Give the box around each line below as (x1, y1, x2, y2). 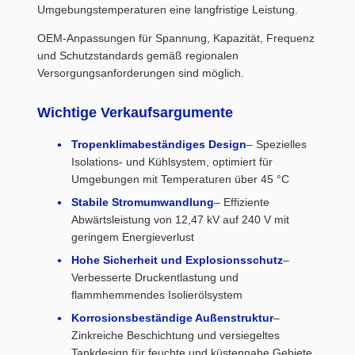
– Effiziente (214, 196, 269, 208)
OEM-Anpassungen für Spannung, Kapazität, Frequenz (37, 32, 315, 44)
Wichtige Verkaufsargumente (37, 105, 233, 120)
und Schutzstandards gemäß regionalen (37, 49, 239, 62)
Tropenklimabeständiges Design (71, 138, 246, 151)
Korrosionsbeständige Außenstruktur (71, 311, 273, 324)
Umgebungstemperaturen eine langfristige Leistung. (37, 3, 298, 16)
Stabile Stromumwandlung (71, 196, 214, 208)
